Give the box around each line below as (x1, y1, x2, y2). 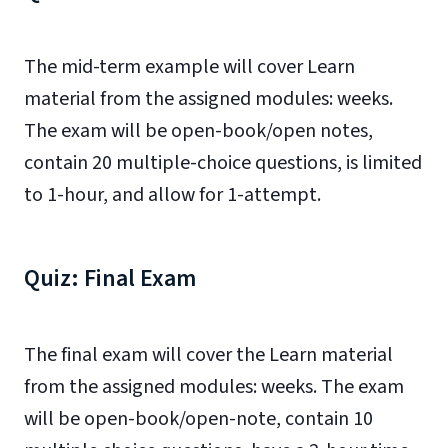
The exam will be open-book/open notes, (24, 116, 373, 145)
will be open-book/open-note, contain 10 (24, 404, 373, 433)
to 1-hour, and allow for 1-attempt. (24, 180, 321, 209)
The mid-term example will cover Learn (24, 52, 355, 81)
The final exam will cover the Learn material (24, 340, 393, 369)
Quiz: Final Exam (24, 260, 196, 296)
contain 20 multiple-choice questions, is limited (24, 148, 422, 177)
